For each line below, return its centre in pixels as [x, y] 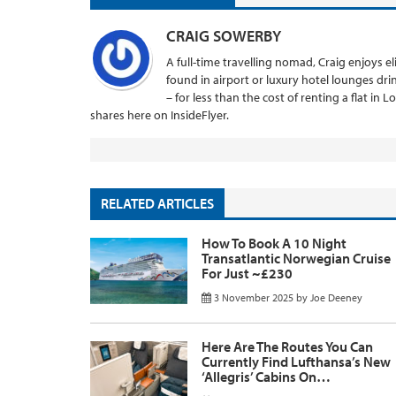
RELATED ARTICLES [157, 204]
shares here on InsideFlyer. [160, 114]
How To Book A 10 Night [274, 243]
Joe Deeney [336, 297]
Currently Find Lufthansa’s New [296, 361]
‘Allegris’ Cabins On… [266, 376]
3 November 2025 [254, 297]
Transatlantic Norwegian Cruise [296, 258]
